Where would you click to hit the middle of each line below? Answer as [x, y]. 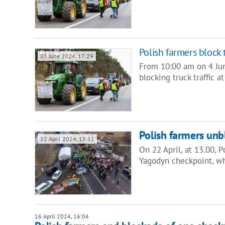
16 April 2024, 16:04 [62, 216]
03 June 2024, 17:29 [67, 56]
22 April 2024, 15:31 [67, 139]
